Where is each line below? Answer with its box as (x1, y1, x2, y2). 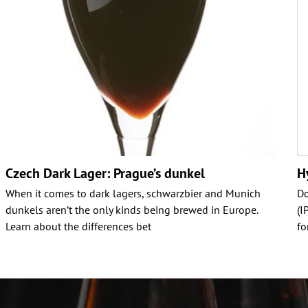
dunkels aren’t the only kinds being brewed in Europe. (5, 202, 258, 217)
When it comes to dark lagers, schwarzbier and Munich (5, 186, 261, 200)
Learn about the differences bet (5, 219, 151, 233)
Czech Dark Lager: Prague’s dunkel (5, 164, 205, 182)
